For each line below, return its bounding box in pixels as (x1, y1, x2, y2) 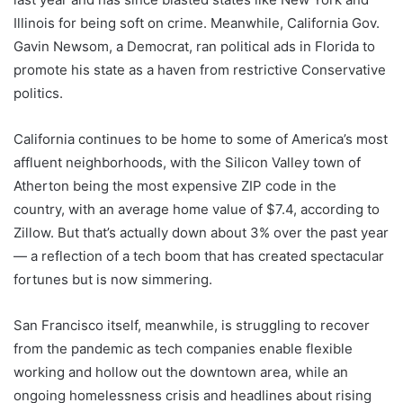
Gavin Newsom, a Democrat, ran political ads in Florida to (13, 38, 375, 55)
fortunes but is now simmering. (13, 271, 212, 288)
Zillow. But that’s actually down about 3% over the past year (13, 224, 389, 241)
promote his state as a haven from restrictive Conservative (13, 61, 386, 78)
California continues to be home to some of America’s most (13, 130, 388, 148)
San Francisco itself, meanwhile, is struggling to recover (13, 317, 370, 334)
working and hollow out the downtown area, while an (13, 363, 348, 381)
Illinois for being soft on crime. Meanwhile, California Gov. (13, 14, 380, 31)
